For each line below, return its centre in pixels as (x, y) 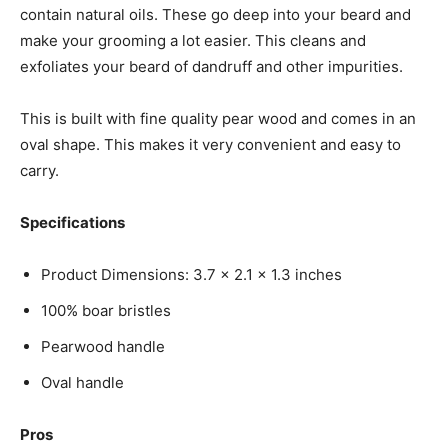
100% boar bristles (106, 310)
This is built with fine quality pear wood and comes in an (218, 118)
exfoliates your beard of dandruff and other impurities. (211, 66)
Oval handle (82, 382)
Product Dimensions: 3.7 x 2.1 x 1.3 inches (191, 274)
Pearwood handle (103, 346)
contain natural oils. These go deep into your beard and (215, 14)
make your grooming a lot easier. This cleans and (193, 40)
